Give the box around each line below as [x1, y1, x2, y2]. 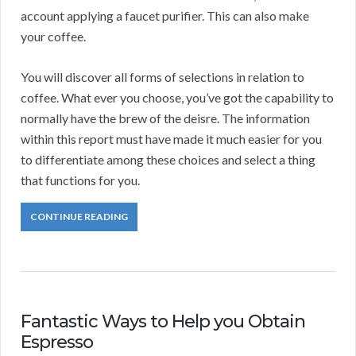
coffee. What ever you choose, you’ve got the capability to [21, 90, 334, 106]
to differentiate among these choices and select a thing [21, 152, 315, 168]
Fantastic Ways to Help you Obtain [21, 311, 305, 333]
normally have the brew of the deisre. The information [21, 110, 310, 126]
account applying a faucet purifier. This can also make [21, 8, 309, 24]
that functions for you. [21, 172, 140, 188]
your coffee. [21, 29, 86, 44]
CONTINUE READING [30, 211, 128, 223]
